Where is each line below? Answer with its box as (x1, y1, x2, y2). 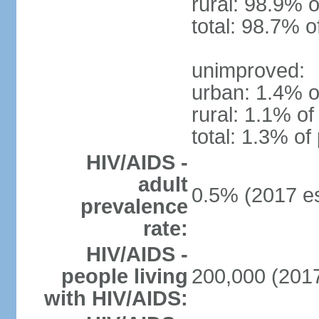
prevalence (80, 195, 188, 218)
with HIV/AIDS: (43, 287, 188, 310)
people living (61, 265, 188, 288)
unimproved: (191, 59, 305, 82)
